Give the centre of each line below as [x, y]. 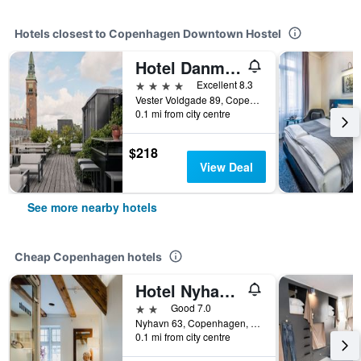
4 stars [154, 84]
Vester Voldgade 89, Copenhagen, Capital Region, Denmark [255, 100]
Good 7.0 [191, 307]
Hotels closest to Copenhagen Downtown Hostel [148, 33]
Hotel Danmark [233, 67]
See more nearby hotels [92, 207]
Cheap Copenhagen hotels [88, 257]
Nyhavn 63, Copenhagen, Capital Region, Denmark [255, 323]
